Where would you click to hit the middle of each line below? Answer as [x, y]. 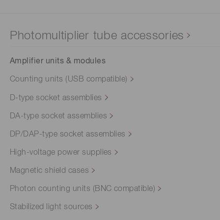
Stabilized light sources [51, 207]
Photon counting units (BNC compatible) [83, 189]
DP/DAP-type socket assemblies [68, 134]
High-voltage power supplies [61, 152]
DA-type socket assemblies [58, 116]
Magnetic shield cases [50, 171]
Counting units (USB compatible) [69, 80]
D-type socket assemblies [56, 98]
